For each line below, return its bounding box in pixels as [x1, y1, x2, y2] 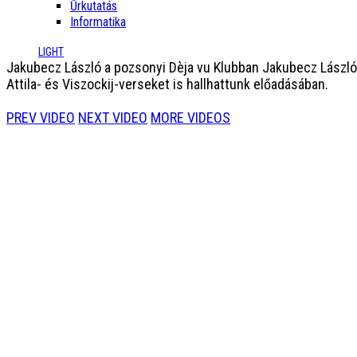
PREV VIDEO [6, 109, 75, 126]
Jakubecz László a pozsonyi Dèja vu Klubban [6, 59, 259, 76]
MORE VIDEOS [151, 109, 230, 126]
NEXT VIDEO [78, 109, 147, 126]
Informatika [70, 14, 126, 29]
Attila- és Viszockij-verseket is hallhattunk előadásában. [6, 76, 328, 92]
